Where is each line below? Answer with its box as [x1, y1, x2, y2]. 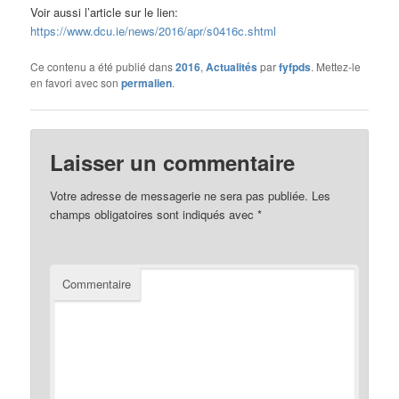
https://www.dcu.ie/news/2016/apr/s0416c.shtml [30, 21, 277, 39]
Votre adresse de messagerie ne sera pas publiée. [50, 187, 309, 205]
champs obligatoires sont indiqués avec [50, 206, 258, 224]
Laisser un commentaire [50, 147, 296, 178]
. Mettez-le [311, 58, 362, 74]
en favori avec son [30, 74, 122, 90]
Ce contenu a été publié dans [30, 58, 176, 74]
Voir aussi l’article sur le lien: [30, 3, 179, 20]
